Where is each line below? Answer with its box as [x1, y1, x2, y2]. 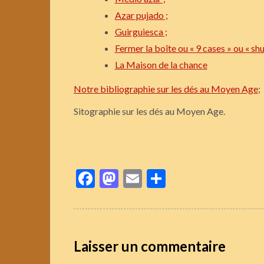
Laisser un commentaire [73, 237, 226, 255]
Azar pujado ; [114, 9, 168, 21]
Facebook [94, 167, 173, 190]
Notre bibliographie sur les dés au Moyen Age [73, 83, 258, 95]
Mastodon [118, 167, 201, 190]
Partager [165, 167, 237, 190]
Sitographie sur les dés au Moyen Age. [73, 105, 225, 117]
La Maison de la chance [114, 59, 207, 71]
